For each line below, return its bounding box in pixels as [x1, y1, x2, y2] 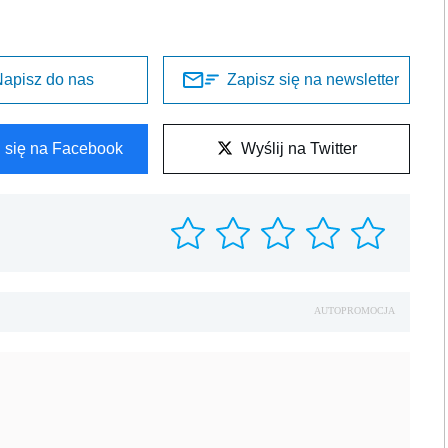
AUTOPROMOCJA [314, 305, 395, 316]
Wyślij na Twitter [240, 140, 357, 157]
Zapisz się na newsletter [226, 71, 399, 88]
